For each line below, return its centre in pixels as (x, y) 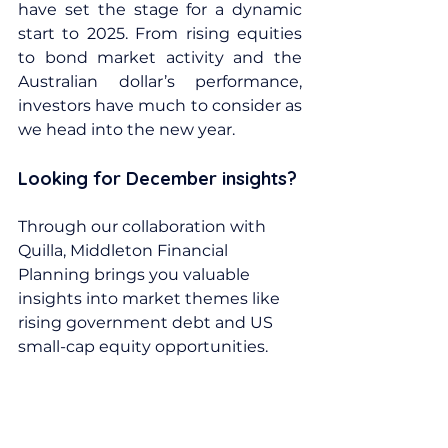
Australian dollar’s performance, (160, 81)
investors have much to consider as (160, 105)
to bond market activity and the (160, 57)
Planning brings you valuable (136, 274)
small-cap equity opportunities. (143, 346)
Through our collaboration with (144, 226)
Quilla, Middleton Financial (125, 250)
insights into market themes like (151, 298)
